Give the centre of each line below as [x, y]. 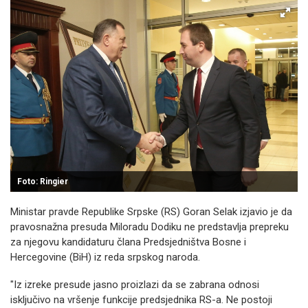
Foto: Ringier [43, 181]
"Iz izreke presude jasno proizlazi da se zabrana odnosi [135, 285]
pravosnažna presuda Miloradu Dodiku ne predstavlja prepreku [150, 227]
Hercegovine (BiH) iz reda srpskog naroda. [105, 257]
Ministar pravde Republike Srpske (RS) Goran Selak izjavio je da [151, 212]
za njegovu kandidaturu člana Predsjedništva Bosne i [128, 242]
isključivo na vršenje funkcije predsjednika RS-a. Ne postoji [141, 300]
